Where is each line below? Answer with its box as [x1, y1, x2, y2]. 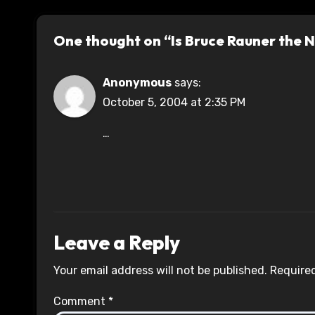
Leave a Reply [53, 230, 180, 255]
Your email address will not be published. [53, 264, 267, 278]
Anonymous [103, 76, 172, 90]
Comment [53, 295, 108, 309]
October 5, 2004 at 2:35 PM [103, 96, 245, 110]
